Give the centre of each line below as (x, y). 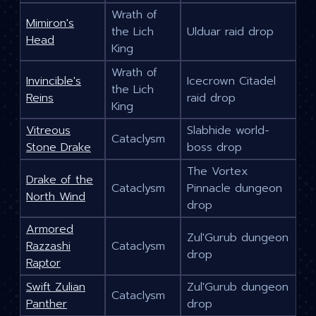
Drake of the (60, 180)
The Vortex (218, 172)
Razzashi (48, 247)
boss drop (214, 148)
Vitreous (48, 131)
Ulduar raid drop (230, 32)
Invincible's (54, 81)
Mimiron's (50, 24)
